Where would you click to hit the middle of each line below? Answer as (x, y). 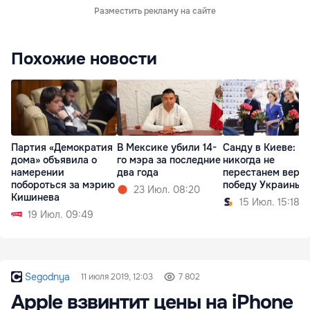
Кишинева (35, 197)
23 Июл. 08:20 (167, 189)
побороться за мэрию (63, 184)
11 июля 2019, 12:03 (117, 277)
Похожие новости (84, 59)
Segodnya (47, 277)
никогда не (249, 159)
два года (138, 172)
